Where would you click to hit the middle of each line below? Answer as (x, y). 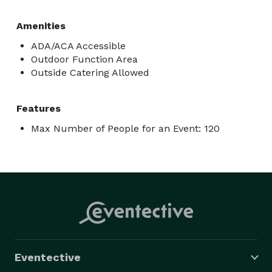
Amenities (41, 25)
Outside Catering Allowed (90, 72)
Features (39, 108)
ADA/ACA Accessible (78, 46)
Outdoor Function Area (84, 59)
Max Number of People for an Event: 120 (125, 128)
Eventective (48, 257)
